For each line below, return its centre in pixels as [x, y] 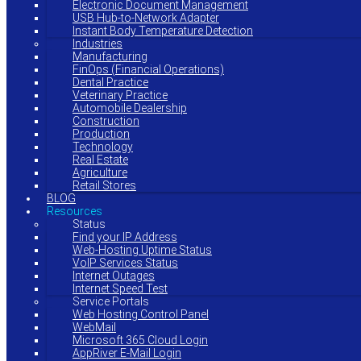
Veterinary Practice [120, 95]
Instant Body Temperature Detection [163, 31]
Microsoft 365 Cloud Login [140, 340]
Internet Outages [114, 276]
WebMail [94, 327]
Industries [98, 44]
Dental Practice [110, 82]
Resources [75, 211]
